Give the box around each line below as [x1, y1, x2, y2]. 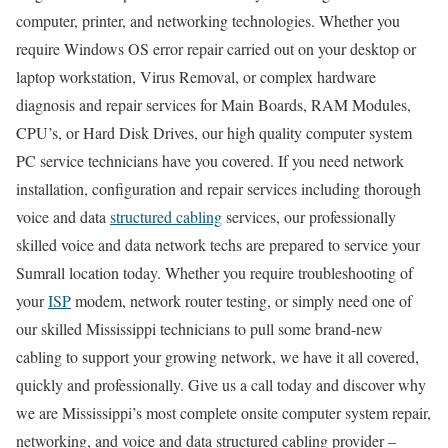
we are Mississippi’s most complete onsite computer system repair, [16, 401, 431, 423]
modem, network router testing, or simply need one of [71, 289, 412, 311]
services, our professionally [222, 205, 396, 227]
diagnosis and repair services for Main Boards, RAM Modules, [16, 93, 411, 115]
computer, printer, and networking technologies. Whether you [16, 9, 400, 31]
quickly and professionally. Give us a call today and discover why [16, 373, 426, 395]
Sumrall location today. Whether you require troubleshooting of [16, 261, 413, 283]
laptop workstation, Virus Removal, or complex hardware [16, 65, 376, 87]
